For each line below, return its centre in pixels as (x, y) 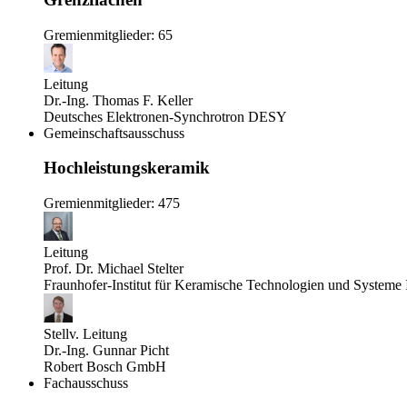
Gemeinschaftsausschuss (114, 133)
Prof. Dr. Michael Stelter (114, 269)
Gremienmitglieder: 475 (112, 203)
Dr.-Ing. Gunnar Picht (106, 351)
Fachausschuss (86, 383)
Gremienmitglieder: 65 (108, 35)
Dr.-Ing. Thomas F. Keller (118, 100)
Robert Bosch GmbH (105, 367)
